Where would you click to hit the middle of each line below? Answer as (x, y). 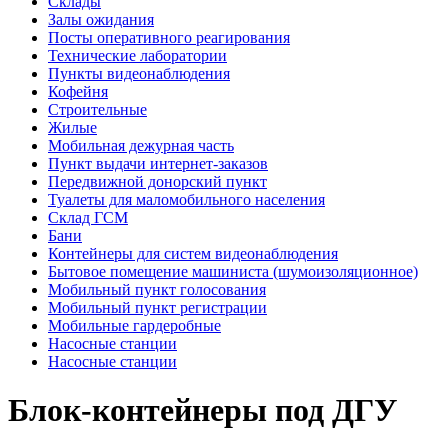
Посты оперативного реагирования (169, 37)
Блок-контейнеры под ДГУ (202, 410)
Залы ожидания (101, 19)
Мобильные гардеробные (134, 325)
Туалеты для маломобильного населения (186, 199)
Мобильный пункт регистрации (157, 307)
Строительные (97, 109)
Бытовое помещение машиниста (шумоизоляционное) (233, 271)
